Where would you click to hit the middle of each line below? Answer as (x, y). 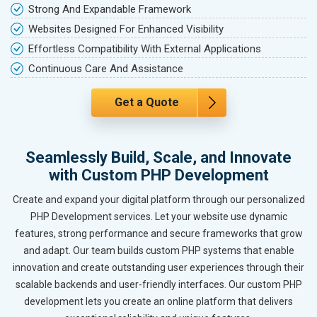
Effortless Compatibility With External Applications (145, 49)
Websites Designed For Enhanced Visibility (126, 29)
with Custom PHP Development (158, 175)
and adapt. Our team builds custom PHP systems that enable (158, 251)
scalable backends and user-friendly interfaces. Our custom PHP (158, 285)
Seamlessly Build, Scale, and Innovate (158, 158)
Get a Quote (146, 103)
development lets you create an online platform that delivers (158, 302)
